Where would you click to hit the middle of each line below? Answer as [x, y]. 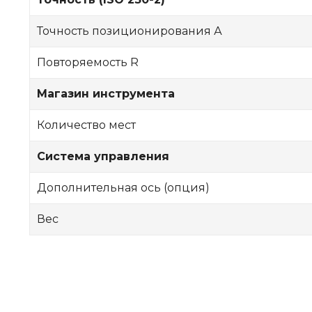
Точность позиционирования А [130, 31]
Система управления [103, 156]
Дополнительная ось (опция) [123, 188]
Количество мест [86, 125]
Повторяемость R [88, 62]
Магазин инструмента [106, 94]
